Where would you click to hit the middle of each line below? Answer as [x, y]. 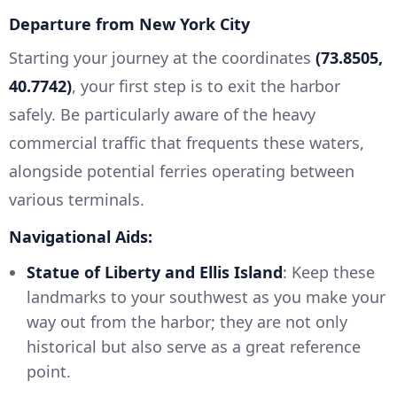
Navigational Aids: [81, 237]
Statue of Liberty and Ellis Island [155, 272]
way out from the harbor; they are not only [187, 322]
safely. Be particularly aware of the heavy [162, 115]
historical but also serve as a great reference [194, 347]
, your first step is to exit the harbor [206, 86]
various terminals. [77, 200]
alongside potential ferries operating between [182, 171]
